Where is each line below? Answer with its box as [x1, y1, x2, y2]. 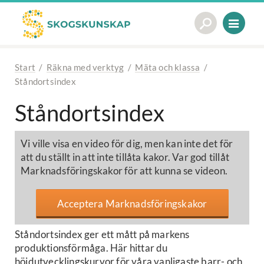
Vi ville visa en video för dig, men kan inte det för [21, 137, 233, 150]
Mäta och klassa [135, 62, 200, 72]
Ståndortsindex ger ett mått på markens [15, 228, 190, 240]
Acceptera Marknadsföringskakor [57, 197, 207, 210]
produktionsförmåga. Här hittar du [15, 242, 168, 254]
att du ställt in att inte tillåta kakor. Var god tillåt [21, 151, 230, 163]
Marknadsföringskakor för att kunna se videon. [21, 164, 228, 177]
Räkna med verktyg [47, 62, 124, 72]
